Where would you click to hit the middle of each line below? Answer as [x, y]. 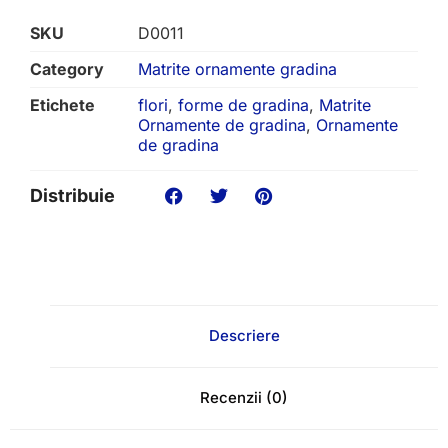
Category [67, 69]
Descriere [244, 336]
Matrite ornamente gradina [237, 69]
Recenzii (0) [244, 398]
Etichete [62, 105]
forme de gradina [243, 105]
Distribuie [72, 196]
